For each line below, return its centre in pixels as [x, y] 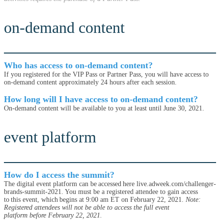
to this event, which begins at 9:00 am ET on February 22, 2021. [95, 200]
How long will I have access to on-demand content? [102, 99]
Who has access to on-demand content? [80, 65]
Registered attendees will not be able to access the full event [87, 207]
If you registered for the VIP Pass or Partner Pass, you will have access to [106, 74]
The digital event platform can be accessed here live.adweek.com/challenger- [110, 184]
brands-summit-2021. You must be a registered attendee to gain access [101, 192]
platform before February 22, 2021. [53, 215]
